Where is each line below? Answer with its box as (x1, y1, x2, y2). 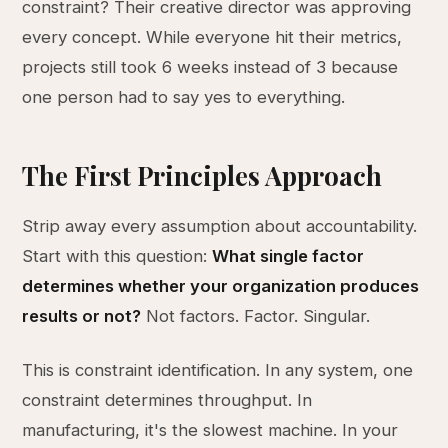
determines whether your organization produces (22, 276, 420, 296)
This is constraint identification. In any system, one (22, 360, 414, 380)
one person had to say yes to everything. (22, 87, 346, 107)
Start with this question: (22, 246, 213, 266)
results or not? (22, 306, 142, 326)
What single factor (212, 246, 365, 266)
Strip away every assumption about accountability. (22, 216, 418, 236)
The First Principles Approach (22, 158, 383, 192)
